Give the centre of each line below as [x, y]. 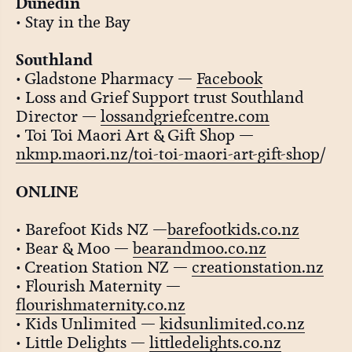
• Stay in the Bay [73, 22]
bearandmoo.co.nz [199, 249]
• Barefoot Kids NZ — [91, 230]
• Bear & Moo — [74, 249]
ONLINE [46, 192]
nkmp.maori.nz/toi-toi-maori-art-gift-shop [167, 154]
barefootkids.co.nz [233, 230]
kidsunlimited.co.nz [232, 324]
